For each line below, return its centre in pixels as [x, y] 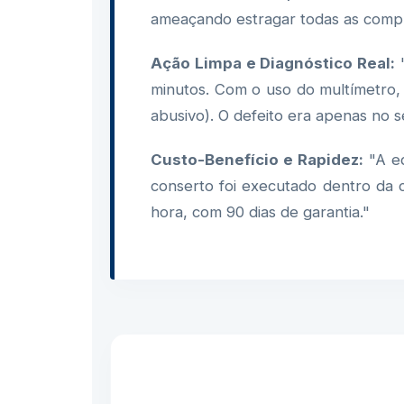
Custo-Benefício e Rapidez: [257, 160]
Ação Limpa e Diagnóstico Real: [273, 63]
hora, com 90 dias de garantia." [260, 212]
